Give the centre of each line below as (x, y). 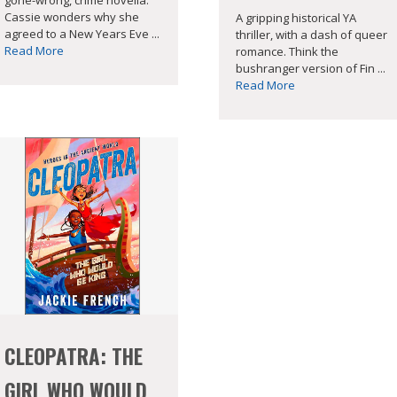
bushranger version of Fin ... (311, 68)
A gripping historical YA (296, 17)
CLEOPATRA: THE (73, 357)
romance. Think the (288, 51)
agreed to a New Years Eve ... (82, 33)
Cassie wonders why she (71, 16)
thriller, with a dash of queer (312, 34)
